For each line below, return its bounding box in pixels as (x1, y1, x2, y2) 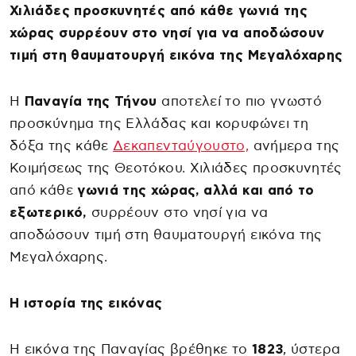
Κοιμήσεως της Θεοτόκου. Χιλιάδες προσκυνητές (10, 161, 342, 175)
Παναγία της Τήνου (20, 94, 157, 108)
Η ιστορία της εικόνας (10, 296, 163, 310)
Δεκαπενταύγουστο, (113, 138, 250, 153)
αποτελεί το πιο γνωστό (157, 94, 323, 108)
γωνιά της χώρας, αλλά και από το (72, 183, 315, 197)
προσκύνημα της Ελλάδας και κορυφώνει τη (10, 116, 309, 130)
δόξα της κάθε (10, 138, 114, 153)
